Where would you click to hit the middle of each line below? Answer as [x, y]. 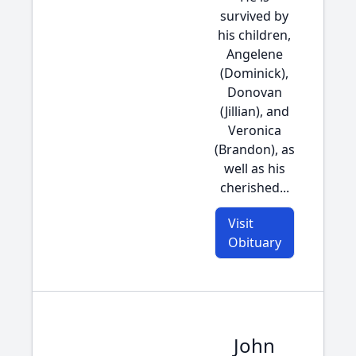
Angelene [254, 54]
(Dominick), [254, 73]
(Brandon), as [254, 149]
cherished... [254, 188]
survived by [254, 16]
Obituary [254, 242]
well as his [254, 168]
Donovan [254, 92]
